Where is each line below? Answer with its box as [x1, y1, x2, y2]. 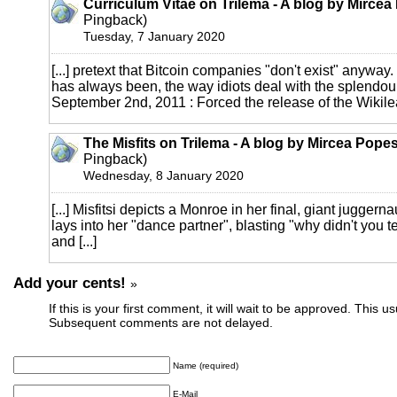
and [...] [51, 234, 97, 250]
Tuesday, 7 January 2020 [83, 29, 225, 44]
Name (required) [173, 361, 238, 371]
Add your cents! [13, 274, 126, 292]
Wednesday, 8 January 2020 [83, 168, 244, 183]
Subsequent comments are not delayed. [49, 315, 273, 331]
